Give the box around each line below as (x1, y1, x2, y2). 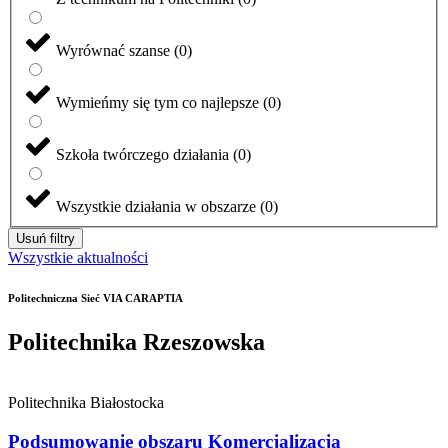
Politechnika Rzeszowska (8, 329, 265, 356)
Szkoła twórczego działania (56, 146, 229, 164)
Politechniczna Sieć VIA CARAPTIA (8, 292, 183, 305)
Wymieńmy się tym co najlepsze (56, 94, 259, 112)
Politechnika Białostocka (8, 394, 164, 411)
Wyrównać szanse (56, 42, 170, 60)
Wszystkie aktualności (8, 249, 148, 267)
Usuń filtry (16, 231, 75, 247)
